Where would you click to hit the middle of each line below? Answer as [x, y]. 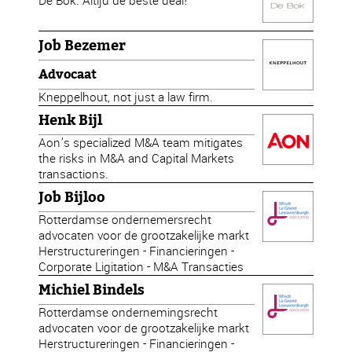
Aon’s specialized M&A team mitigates [141, 143]
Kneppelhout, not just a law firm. [126, 97]
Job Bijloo [72, 197]
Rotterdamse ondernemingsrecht [128, 312]
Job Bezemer [82, 46]
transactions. [74, 174]
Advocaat [68, 75]
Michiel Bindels [92, 290]
